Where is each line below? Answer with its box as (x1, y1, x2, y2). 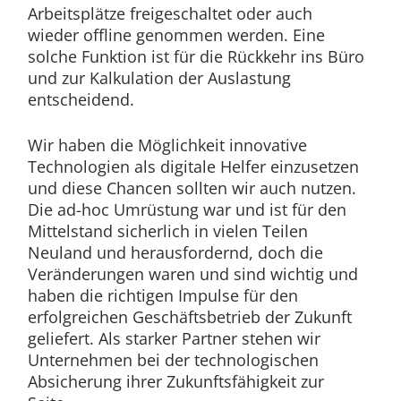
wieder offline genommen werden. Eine (27, 23, 325, 46)
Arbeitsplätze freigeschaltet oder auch (27, 2, 312, 24)
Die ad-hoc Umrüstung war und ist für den (27, 198, 346, 220)
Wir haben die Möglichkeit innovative (27, 133, 307, 156)
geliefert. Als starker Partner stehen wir (27, 327, 320, 349)
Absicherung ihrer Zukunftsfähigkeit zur (27, 370, 324, 392)
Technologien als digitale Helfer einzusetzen (27, 155, 359, 177)
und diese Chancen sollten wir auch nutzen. (27, 176, 356, 199)
